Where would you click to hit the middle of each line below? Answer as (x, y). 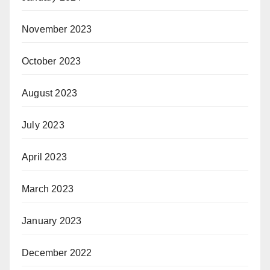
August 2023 (50, 93)
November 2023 (57, 30)
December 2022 (57, 253)
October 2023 (52, 61)
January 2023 (52, 221)
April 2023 (44, 157)
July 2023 (43, 125)
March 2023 (48, 189)
